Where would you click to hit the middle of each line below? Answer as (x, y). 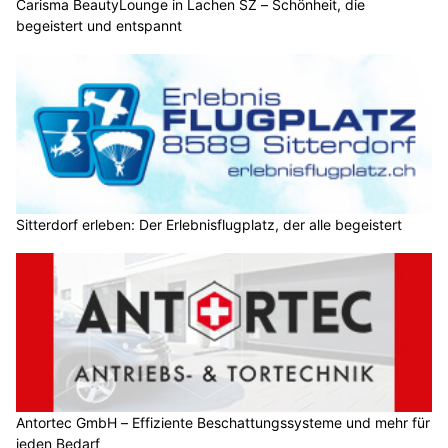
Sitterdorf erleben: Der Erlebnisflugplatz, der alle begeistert (209, 224)
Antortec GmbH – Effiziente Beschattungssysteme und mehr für (223, 422)
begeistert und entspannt (99, 26)
